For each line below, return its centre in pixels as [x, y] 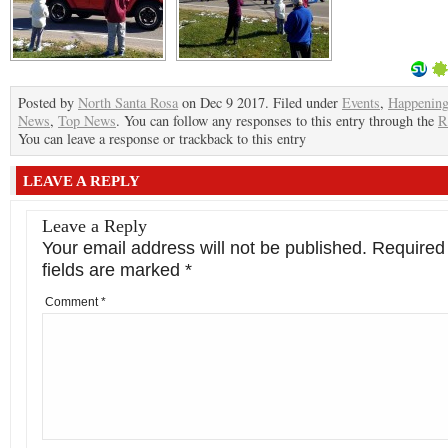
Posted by [48, 102]
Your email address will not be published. [204, 248]
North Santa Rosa [128, 102]
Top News [87, 120]
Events [361, 102]
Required [408, 248]
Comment [73, 302]
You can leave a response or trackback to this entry [162, 138]
